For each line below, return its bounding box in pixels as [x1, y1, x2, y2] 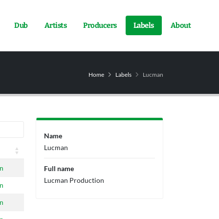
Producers [83, 21, 117, 30]
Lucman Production [44, 176, 104, 184]
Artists [44, 21, 66, 30]
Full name [44, 164, 74, 173]
